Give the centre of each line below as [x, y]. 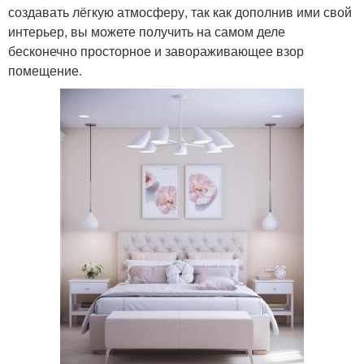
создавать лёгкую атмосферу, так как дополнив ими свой [180, 12]
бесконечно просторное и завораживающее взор [156, 51]
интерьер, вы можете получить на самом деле [147, 32]
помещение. [45, 71]
